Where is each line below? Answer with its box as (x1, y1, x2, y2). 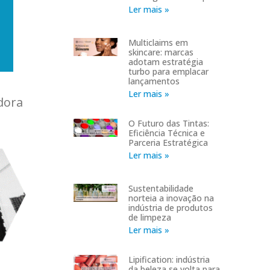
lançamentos (128, 75, 180, 87)
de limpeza (128, 212, 172, 224)
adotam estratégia (128, 56, 204, 68)
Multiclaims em (128, 37, 189, 49)
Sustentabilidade (128, 183, 194, 195)
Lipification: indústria (128, 254, 210, 266)
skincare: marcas (128, 46, 194, 58)
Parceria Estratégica (128, 137, 209, 149)
